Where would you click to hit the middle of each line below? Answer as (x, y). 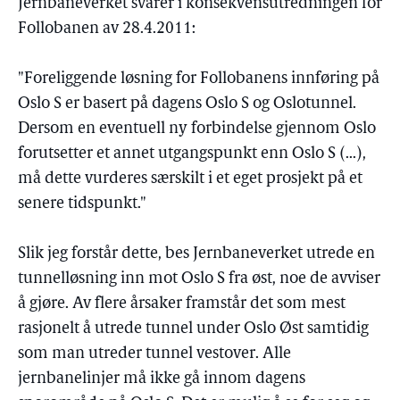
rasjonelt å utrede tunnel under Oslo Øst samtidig (193, 329)
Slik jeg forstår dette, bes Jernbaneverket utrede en (196, 254)
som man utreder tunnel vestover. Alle (154, 354)
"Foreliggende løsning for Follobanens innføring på (199, 79)
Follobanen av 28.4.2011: (107, 29)
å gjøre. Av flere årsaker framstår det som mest (182, 304)
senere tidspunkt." (82, 204)
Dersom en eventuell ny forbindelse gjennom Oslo (197, 129)
